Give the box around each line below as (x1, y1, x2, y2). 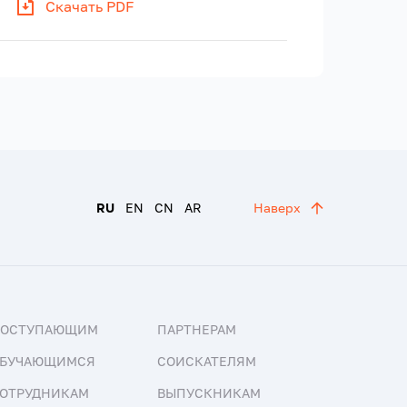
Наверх (253, 199, 301, 215)
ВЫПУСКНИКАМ (156, 385, 261, 402)
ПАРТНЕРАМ (156, 322, 236, 338)
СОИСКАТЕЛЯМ (156, 353, 256, 370)
